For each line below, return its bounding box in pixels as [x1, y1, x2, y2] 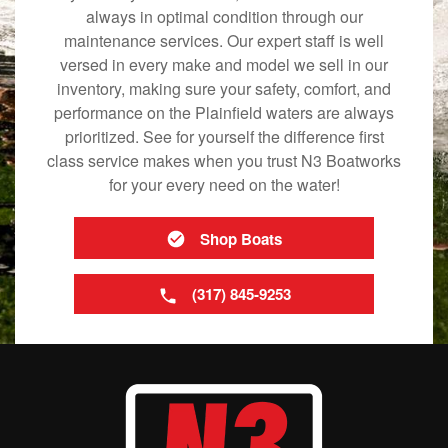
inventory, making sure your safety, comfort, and [57, 76, 391, 100]
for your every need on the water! [108, 172, 340, 196]
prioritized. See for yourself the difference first [64, 124, 384, 148]
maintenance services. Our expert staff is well [64, 28, 384, 52]
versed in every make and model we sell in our [60, 52, 388, 76]
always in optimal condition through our [85, 4, 363, 28]
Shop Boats [200, 227, 282, 250]
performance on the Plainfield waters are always [54, 100, 394, 124]
